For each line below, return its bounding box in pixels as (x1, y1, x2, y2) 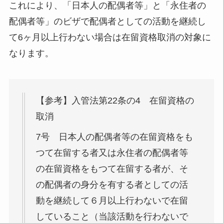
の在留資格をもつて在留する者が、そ (35, 163, 188, 174)
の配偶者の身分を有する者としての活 (35, 179, 188, 190)
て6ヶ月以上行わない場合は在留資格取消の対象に (8, 32, 211, 43)
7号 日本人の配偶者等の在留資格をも (35, 131, 193, 142)
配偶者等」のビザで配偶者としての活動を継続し (8, 16, 206, 27)
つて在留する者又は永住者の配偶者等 (35, 147, 188, 158)
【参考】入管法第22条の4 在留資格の (35, 95, 194, 106)
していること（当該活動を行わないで (35, 211, 188, 222)
